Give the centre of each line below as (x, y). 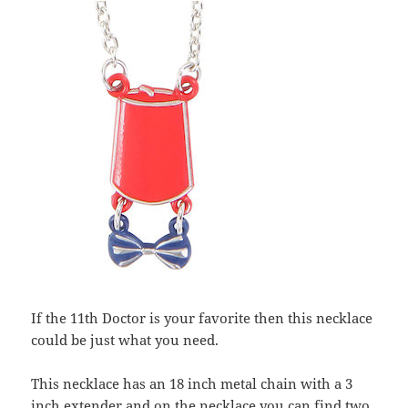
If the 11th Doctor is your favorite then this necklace (202, 318)
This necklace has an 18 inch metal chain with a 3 (192, 384)
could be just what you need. (125, 340)
